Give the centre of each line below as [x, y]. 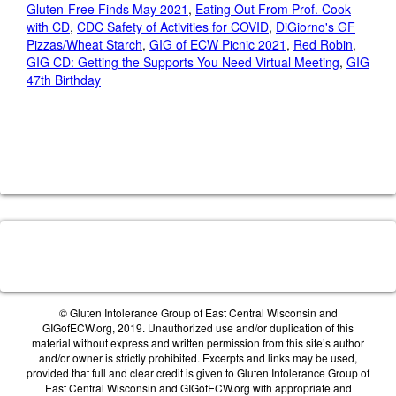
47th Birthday [64, 80]
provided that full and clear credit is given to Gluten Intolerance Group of [198, 373]
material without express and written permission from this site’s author [198, 343]
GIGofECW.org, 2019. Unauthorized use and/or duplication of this [198, 327]
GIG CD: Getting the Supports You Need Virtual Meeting [183, 62]
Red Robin [323, 44]
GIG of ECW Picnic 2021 [218, 44]
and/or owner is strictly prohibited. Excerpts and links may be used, [198, 358]
